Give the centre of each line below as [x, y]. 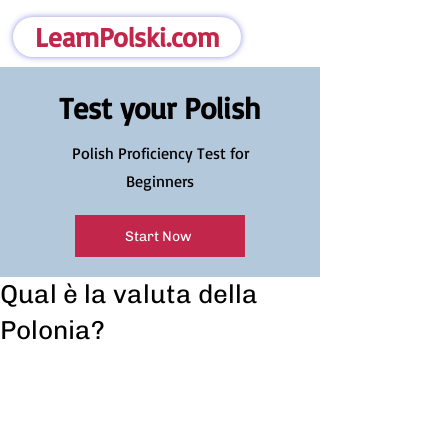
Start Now [158, 236]
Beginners [160, 181]
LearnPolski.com [127, 37]
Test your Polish [160, 107]
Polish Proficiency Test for [160, 153]
